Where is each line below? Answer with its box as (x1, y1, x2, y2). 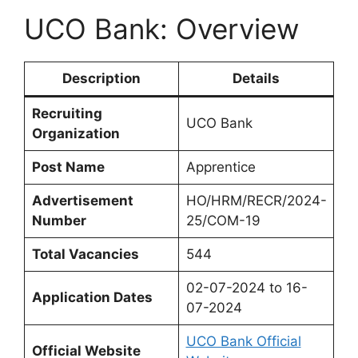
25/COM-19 (185, 212, 261, 229)
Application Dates (31, 288, 153, 305)
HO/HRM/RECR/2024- (185, 192, 327, 209)
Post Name (31, 158, 105, 175)
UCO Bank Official (185, 332, 301, 349)
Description (62, 70, 141, 86)
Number (31, 212, 86, 229)
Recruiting (31, 105, 102, 121)
